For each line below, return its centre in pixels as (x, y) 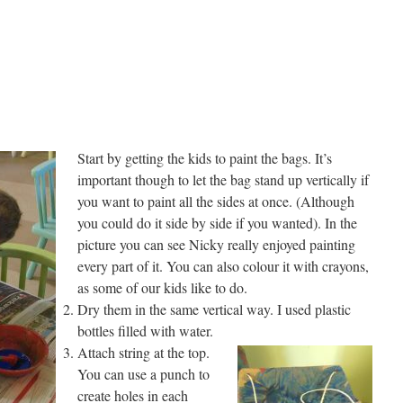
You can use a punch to (143, 374)
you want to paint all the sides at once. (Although (216, 201)
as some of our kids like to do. (162, 287)
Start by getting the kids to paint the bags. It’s (205, 158)
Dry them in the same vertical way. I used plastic (214, 309)
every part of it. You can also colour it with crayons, (223, 266)
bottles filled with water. (145, 331)
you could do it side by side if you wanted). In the (217, 223)
